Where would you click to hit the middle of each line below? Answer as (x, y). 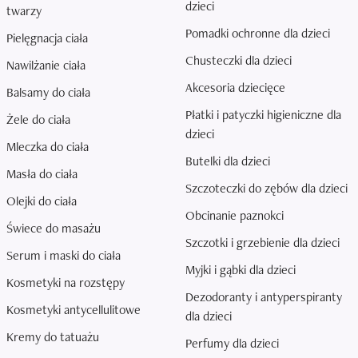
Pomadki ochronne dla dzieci (258, 33)
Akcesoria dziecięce (235, 88)
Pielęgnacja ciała (47, 38)
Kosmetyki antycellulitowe (74, 310)
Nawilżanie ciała (46, 65)
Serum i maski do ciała (64, 255)
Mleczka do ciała (48, 147)
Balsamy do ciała (48, 92)
